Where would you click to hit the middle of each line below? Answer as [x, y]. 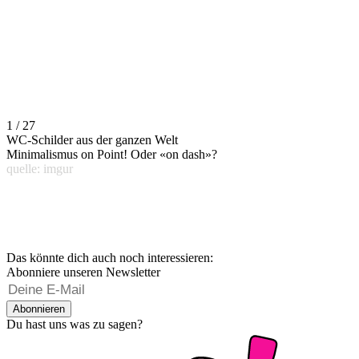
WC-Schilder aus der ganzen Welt [92, 140]
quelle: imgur [40, 169]
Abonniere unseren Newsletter [83, 272]
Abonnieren [39, 309]
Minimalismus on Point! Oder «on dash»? [112, 155]
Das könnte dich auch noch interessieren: [110, 258]
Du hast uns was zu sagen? [75, 325]
